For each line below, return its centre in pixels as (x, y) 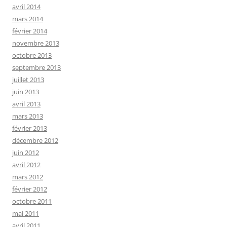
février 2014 (30, 31)
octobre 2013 (32, 55)
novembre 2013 (36, 43)
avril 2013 (26, 104)
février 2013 (30, 128)
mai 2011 (26, 214)
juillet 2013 (28, 80)
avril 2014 (26, 7)
